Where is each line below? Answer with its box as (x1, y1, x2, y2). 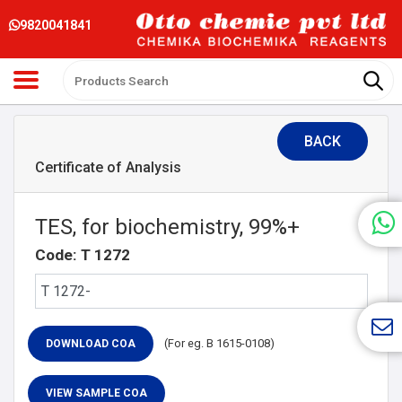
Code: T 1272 (34, 246, 130, 264)
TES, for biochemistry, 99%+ (34, 214, 300, 240)
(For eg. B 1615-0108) (163, 336, 275, 350)
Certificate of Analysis (34, 158, 181, 176)
